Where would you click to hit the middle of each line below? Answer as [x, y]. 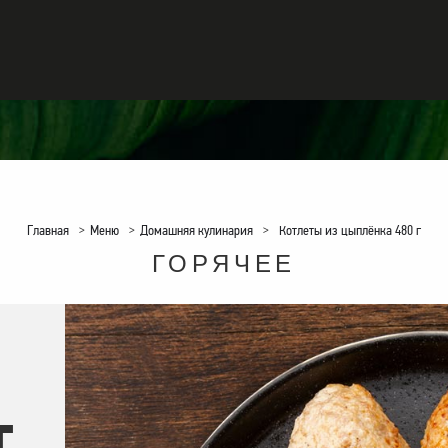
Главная [48, 230]
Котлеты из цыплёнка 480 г [350, 230]
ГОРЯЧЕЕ [224, 261]
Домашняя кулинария [196, 230]
